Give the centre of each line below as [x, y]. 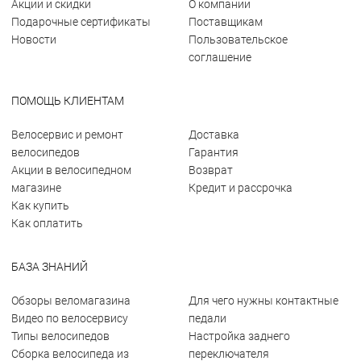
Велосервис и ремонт [67, 135]
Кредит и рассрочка [241, 188]
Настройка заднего [239, 336]
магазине [36, 188]
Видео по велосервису [70, 318]
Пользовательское [238, 39]
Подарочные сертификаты [81, 22]
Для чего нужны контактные [263, 301]
